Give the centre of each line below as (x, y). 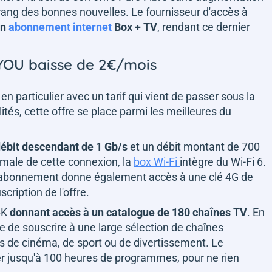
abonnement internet (61, 27)
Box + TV (136, 27)
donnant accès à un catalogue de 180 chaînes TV (128, 212)
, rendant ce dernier (204, 27)
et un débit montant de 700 (194, 146)
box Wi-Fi (157, 161)
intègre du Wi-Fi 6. (223, 161)
